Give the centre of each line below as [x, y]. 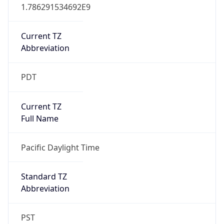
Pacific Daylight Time [60, 147]
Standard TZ [44, 177]
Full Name [39, 118]
